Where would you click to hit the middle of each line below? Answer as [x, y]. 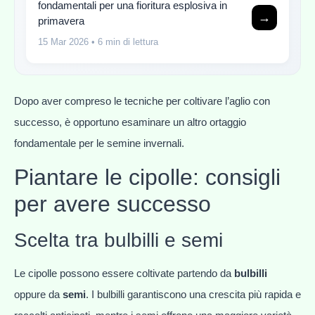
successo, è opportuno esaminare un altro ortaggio [130, 122]
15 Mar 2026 [63, 41]
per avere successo [112, 204]
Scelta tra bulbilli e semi [118, 240]
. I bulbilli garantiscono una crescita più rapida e [193, 295]
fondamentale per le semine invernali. [99, 143]
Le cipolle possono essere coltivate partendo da [124, 274]
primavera [61, 20]
